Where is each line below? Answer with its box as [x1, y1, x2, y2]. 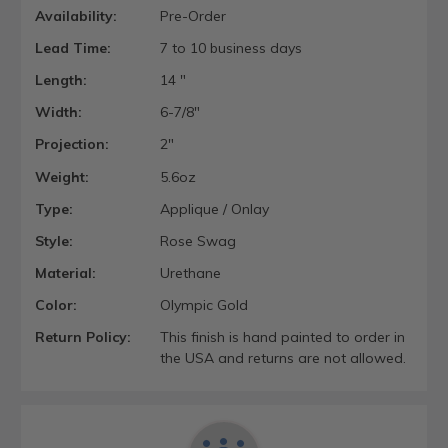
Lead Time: [35, 38, 111, 57]
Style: [35, 231, 73, 250]
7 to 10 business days [159, 38, 302, 57]
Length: [35, 70, 87, 89]
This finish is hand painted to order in [159, 328, 405, 347]
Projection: [35, 135, 109, 154]
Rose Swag [159, 231, 236, 250]
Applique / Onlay [159, 199, 269, 218]
